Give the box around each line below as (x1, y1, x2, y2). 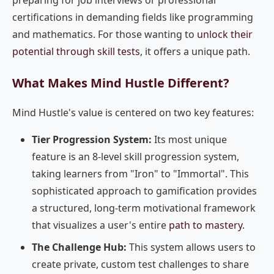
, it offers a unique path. (140, 45, 250, 58)
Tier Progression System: (32, 133, 152, 146)
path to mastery (169, 218, 242, 232)
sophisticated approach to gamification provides (32, 184, 257, 198)
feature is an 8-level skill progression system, (32, 150, 239, 163)
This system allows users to (127, 240, 256, 254)
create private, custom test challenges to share (32, 257, 249, 271)
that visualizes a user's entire (32, 218, 169, 232)
